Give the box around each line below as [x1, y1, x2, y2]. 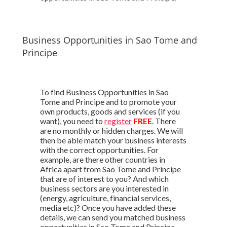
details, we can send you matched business [40, 212, 185, 222]
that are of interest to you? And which [40, 173, 169, 183]
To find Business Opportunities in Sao [40, 87, 169, 97]
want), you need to [40, 116, 104, 126]
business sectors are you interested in [40, 183, 169, 193]
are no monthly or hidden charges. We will [40, 125, 183, 135]
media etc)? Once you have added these [40, 202, 176, 212]
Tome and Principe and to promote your [40, 96, 177, 106]
